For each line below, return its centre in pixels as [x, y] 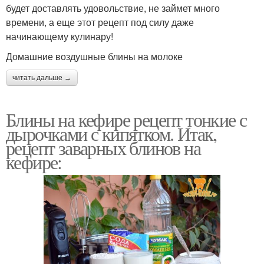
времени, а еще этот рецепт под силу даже [100, 22]
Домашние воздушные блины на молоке [94, 57]
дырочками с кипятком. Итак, [111, 134]
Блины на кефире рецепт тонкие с [126, 120]
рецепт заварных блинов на [103, 148]
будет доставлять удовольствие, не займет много [113, 8]
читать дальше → [42, 78]
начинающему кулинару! [60, 37]
